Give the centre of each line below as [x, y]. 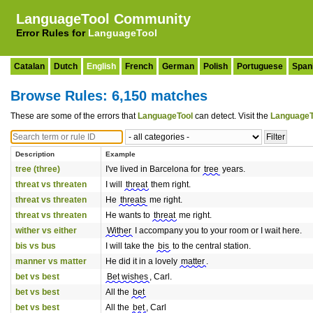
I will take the [131, 246]
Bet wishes [128, 277]
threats [133, 200]
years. [233, 169]
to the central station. [211, 246]
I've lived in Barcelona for [154, 169]
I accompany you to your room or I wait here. [217, 231]
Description [35, 154]
